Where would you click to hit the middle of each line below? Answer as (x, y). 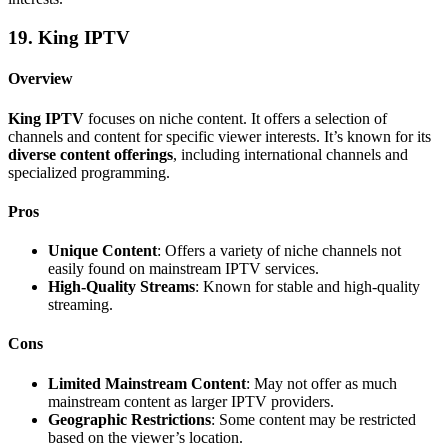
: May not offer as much (321, 383)
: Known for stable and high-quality (307, 287)
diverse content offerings (90, 154)
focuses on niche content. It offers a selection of (235, 118)
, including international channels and (290, 154)
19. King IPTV (69, 38)
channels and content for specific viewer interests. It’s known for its (219, 136)
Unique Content (102, 251)
